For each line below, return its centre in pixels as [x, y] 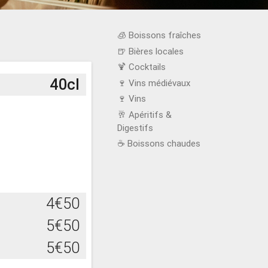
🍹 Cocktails [141, 67]
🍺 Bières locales [150, 51]
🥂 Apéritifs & [144, 114]
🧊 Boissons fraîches [159, 35]
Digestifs [135, 127]
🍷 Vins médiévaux [153, 83]
